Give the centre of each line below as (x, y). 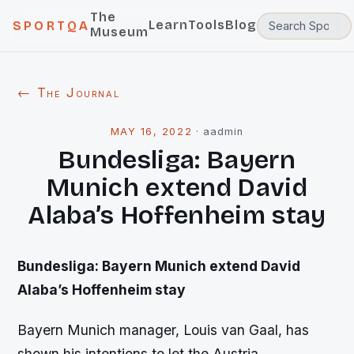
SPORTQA (52, 26)
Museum (120, 32)
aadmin (224, 132)
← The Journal (69, 92)
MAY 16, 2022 (151, 132)
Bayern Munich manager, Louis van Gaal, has (164, 330)
